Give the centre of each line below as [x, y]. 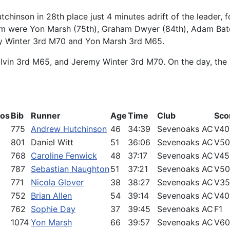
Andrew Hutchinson [69, 129]
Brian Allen [51, 196]
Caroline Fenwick [64, 156]
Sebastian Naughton [70, 169]
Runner [46, 116]
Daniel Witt [52, 142]
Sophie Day [53, 209]
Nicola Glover [57, 182]
